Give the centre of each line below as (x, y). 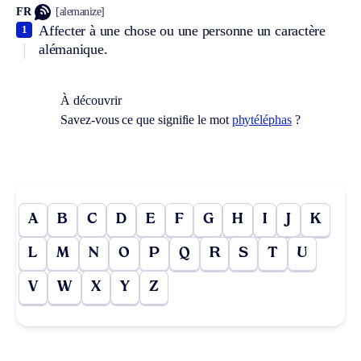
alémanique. (73, 49)
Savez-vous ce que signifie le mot (146, 119)
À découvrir (91, 100)
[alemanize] (80, 12)
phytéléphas (261, 119)
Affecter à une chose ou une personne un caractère (182, 30)
